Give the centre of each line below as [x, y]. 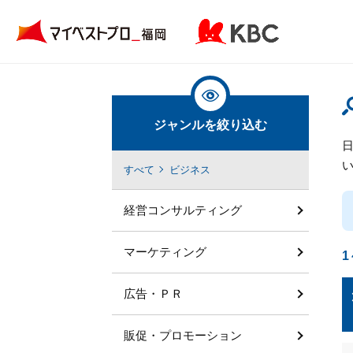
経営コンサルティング [183, 210]
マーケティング [165, 252]
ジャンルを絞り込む [210, 125]
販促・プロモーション [183, 335]
